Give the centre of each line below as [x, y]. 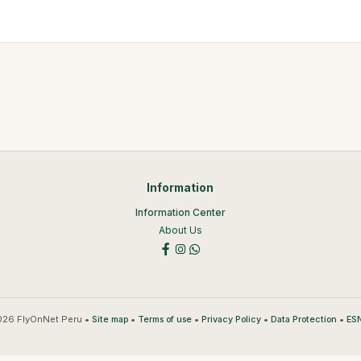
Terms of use [164, 319]
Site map [110, 319]
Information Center [180, 212]
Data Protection [303, 319]
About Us [180, 230]
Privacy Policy [231, 319]
